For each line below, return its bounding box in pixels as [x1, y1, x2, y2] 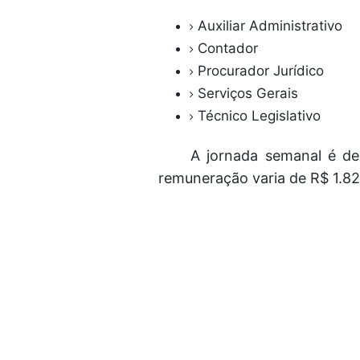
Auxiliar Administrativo [198, 18, 346, 34]
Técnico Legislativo [198, 108, 321, 124]
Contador [198, 40, 258, 56]
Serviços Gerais [198, 85, 302, 101]
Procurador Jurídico [198, 63, 328, 79]
